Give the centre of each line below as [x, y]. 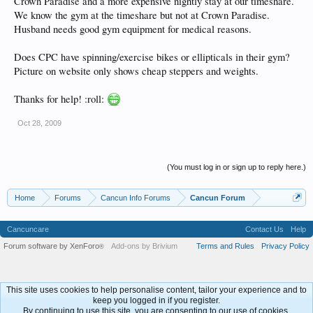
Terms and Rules [225, 246]
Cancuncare [28, 229]
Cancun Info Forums [136, 198]
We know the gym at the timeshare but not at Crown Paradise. [142, 15]
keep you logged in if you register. [156, 300]
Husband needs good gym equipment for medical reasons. [133, 29]
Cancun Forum [218, 198]
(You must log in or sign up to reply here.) [236, 167]
